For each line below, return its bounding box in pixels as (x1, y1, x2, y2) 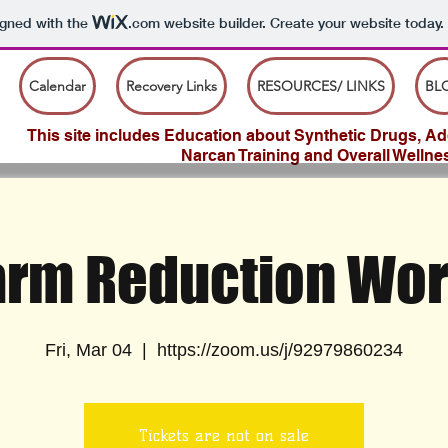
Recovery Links (126, 77, 217, 95)
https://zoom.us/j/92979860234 (157, 340, 403, 360)
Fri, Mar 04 (45, 340, 132, 360)
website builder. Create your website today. (159, 14, 444, 33)
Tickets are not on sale (139, 426, 309, 445)
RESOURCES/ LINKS (257, 77, 385, 95)
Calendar (29, 77, 86, 95)
